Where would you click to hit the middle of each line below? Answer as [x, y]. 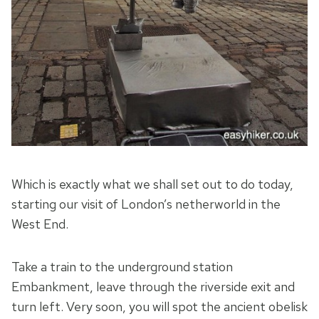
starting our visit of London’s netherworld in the [146, 204]
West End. [40, 224]
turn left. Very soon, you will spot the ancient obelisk [159, 307]
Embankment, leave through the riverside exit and [153, 287]
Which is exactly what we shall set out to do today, [152, 184]
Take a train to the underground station [122, 267]
